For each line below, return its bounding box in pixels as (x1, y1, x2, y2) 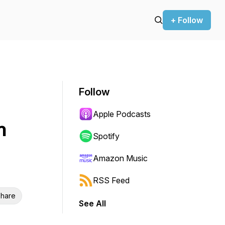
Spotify (93, 131, 120, 141)
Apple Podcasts (93, 109, 151, 119)
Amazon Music (93, 153, 148, 163)
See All (79, 198, 106, 208)
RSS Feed (93, 175, 130, 185)
